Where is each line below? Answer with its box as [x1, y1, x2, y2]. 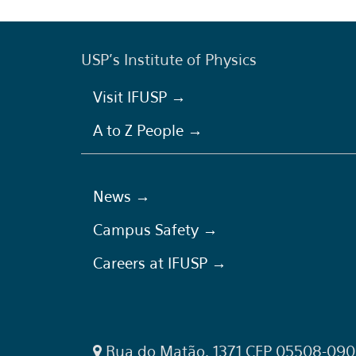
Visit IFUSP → [93, 88, 186, 106]
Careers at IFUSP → [93, 254, 226, 272]
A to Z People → [93, 122, 203, 139]
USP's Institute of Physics [81, 51, 257, 68]
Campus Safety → [93, 221, 218, 238]
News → [93, 188, 150, 205]
